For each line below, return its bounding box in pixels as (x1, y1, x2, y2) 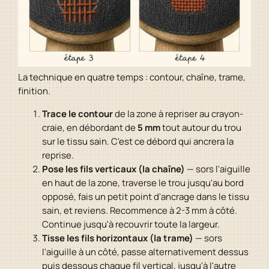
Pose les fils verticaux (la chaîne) (42, 163, 185, 176)
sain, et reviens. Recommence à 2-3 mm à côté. (42, 204, 237, 217)
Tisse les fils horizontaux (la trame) (42, 232, 193, 245)
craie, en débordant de (42, 121, 138, 134)
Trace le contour (42, 107, 113, 121)
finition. (18, 85, 50, 98)
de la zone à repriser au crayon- (113, 107, 243, 121)
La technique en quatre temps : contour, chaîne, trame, (18, 71, 246, 84)
